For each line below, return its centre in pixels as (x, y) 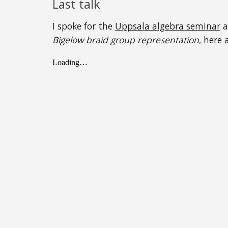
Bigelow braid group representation (125, 40)
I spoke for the (83, 26)
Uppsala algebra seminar (167, 26)
